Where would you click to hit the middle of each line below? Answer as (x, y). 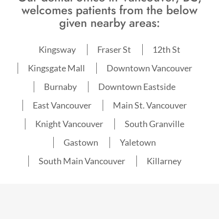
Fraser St (114, 50)
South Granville (154, 124)
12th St (166, 50)
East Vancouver (62, 105)
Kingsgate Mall (56, 68)
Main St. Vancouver (150, 105)
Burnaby (60, 87)
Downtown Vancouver (149, 68)
